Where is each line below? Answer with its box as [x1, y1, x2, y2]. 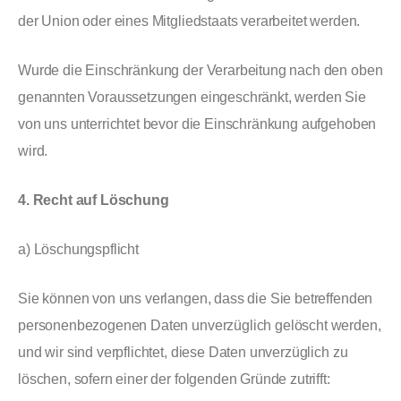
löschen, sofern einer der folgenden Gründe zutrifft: [18, 371, 330, 387]
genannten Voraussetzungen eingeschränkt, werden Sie [18, 90, 366, 105]
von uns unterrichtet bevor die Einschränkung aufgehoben [18, 116, 377, 132]
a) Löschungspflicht [18, 242, 139, 257]
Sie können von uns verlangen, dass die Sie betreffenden [18, 291, 373, 306]
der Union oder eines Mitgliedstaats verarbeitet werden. [18, 13, 361, 29]
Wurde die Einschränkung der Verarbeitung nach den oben [18, 63, 383, 78]
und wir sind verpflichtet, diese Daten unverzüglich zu [18, 345, 348, 360]
